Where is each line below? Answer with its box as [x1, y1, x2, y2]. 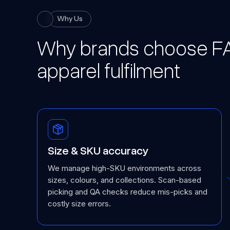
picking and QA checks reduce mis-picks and [48, 187, 207, 197]
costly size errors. [48, 199, 111, 208]
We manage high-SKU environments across [48, 163, 201, 173]
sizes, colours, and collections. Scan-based [48, 175, 201, 185]
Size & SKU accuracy [48, 143, 148, 159]
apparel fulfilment [37, 57, 180, 85]
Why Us [57, 14, 83, 23]
